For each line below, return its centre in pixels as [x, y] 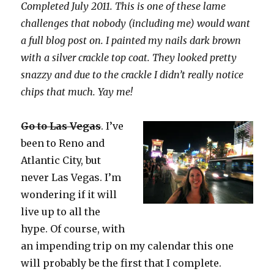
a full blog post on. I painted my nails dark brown [131, 41]
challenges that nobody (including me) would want [136, 24]
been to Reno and [63, 143]
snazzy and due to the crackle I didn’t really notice [132, 75]
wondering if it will [69, 195]
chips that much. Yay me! [77, 92]
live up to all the [61, 212]
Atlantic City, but [61, 161]
